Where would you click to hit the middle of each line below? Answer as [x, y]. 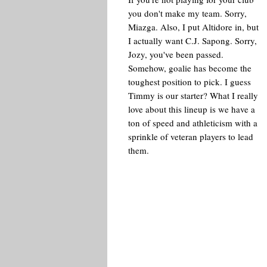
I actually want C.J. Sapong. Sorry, [192, 41]
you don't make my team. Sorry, [187, 13]
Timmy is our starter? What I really [193, 95]
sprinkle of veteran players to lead [190, 136]
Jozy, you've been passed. [176, 54]
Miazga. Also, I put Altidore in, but [193, 27]
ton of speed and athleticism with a [193, 123]
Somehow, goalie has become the [190, 68]
